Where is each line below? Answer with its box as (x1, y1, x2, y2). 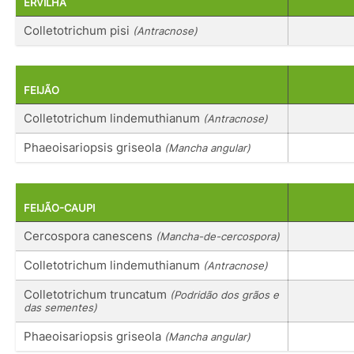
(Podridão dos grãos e (170, 288, 279, 301)
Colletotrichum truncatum (24, 286, 170, 302)
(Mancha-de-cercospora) (156, 229, 280, 243)
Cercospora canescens (24, 228, 156, 243)
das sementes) (24, 300, 97, 314)
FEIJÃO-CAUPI (24, 201, 95, 214)
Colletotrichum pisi (24, 22, 133, 38)
